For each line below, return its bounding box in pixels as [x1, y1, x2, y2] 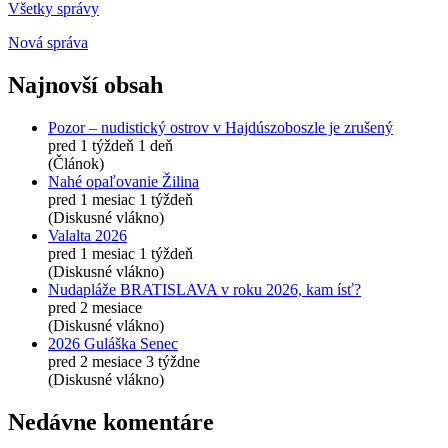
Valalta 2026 [48, 226, 127, 244]
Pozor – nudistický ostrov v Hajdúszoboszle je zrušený [48, 118, 393, 136]
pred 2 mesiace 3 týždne [48, 352, 200, 370]
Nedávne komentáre [8, 408, 214, 435]
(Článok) [48, 154, 104, 172]
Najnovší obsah [8, 72, 163, 99]
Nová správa [8, 34, 88, 52]
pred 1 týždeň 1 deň [48, 136, 173, 154]
